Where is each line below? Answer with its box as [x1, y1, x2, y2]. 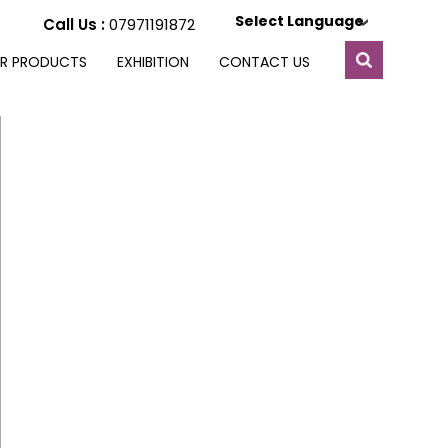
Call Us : [43, 14, 109, 35]
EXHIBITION [117, 52, 189, 72]
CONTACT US [219, 52, 310, 72]
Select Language [235, 11, 364, 31]
